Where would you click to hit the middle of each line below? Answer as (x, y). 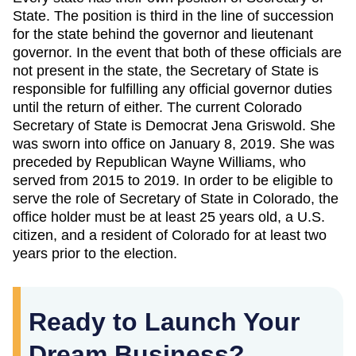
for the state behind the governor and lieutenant (163, 34)
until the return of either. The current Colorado (157, 107)
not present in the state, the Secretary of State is (166, 71)
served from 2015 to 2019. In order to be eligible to (173, 180)
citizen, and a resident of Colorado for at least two (170, 235)
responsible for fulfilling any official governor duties (172, 89)
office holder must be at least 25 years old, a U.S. (169, 217)
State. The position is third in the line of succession (173, 16)
